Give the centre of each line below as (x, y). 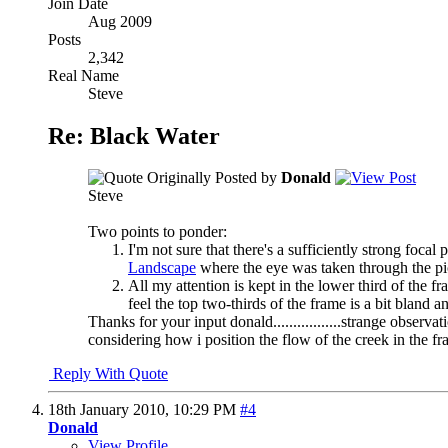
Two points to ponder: (157, 232)
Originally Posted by (212, 178)
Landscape (162, 268)
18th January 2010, (110, 410)
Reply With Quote (108, 374)
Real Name (83, 75)
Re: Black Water (134, 135)
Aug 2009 (120, 21)
